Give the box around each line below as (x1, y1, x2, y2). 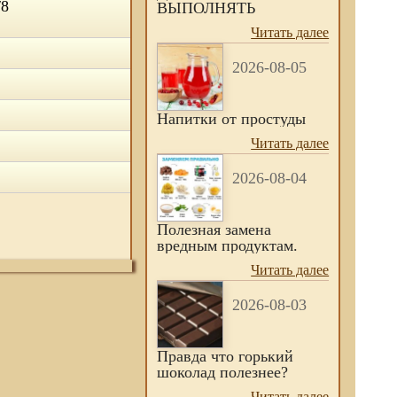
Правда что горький (157, 347, 294, 365)
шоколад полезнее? (157, 363, 289, 381)
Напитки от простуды (157, 110, 307, 128)
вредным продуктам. (157, 237, 299, 254)
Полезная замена (157, 221, 272, 238)
